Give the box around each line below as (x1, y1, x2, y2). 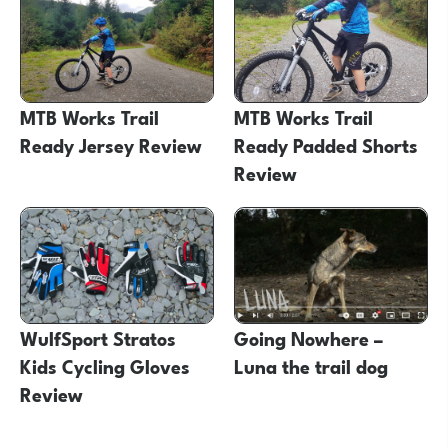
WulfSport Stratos (20, 321, 176, 354)
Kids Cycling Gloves (20, 349, 190, 382)
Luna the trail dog (233, 349, 388, 382)
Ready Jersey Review (20, 128, 202, 161)
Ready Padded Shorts (233, 128, 418, 161)
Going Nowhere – (233, 321, 383, 354)
